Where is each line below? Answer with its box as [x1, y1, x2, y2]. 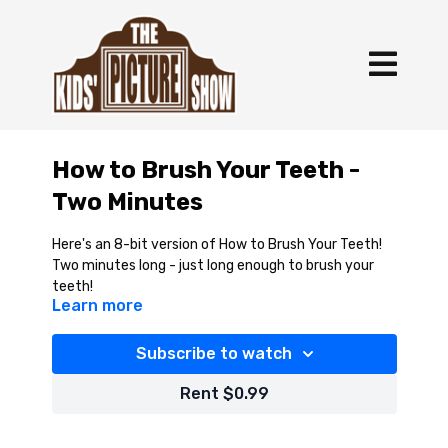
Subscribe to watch [136, 344, 292, 363]
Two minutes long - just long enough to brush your [51, 257, 374, 274]
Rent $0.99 [179, 384, 269, 403]
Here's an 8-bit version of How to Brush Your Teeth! [51, 236, 382, 253]
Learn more [51, 296, 143, 315]
